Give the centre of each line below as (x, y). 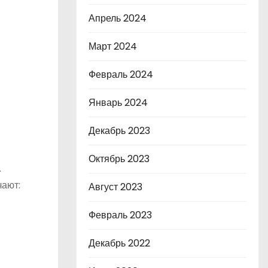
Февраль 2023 (120, 215)
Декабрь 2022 (119, 243)
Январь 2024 (118, 103)
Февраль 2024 (121, 74)
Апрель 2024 (118, 18)
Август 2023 (115, 187)
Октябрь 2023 (119, 159)
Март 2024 (113, 46)
